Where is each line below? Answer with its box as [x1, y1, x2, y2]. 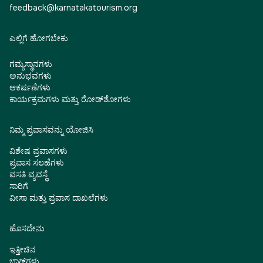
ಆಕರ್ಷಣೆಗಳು [9, 82, 50, 93]
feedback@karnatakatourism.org [9, 2, 137, 14]
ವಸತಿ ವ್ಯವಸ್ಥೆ [9, 169, 48, 180]
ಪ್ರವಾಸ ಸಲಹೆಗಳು [9, 157, 64, 168]
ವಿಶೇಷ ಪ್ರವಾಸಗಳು [9, 146, 68, 157]
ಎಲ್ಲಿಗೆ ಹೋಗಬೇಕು [9, 33, 68, 44]
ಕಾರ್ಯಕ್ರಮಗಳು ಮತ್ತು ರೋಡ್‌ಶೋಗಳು [9, 94, 131, 105]
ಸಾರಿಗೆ [9, 181, 28, 192]
